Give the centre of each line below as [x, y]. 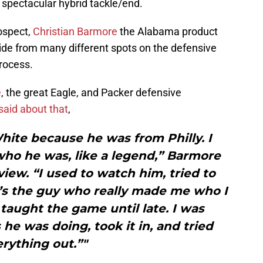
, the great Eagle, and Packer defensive [91, 93]
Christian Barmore [75, 32]
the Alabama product [168, 32]
